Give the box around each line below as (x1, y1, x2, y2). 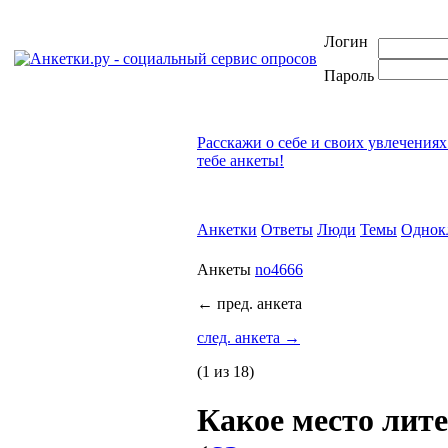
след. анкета (197, 329, 284, 346)
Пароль (324, 67, 374, 84)
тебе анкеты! (197, 152, 284, 169)
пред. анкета (213, 295, 302, 312)
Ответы (261, 221, 313, 238)
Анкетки (197, 221, 257, 238)
